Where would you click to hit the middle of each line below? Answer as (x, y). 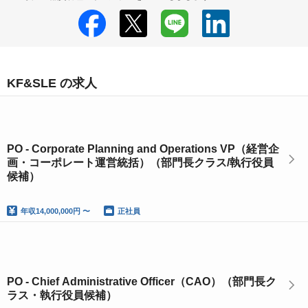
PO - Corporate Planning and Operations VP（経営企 (143, 149)
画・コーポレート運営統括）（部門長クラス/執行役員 (140, 163)
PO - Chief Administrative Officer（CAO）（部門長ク (142, 282)
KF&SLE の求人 (52, 83)
